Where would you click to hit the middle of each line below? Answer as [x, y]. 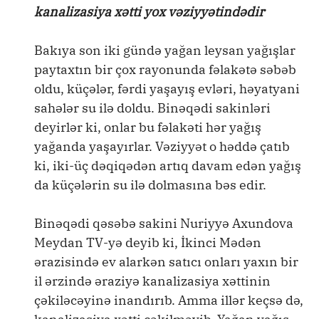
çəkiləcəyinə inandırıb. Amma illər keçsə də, [169, 300]
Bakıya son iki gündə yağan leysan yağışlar [165, 50]
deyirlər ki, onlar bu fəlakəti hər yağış [148, 127]
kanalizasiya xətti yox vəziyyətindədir [149, 12]
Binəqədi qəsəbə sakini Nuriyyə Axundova [164, 223]
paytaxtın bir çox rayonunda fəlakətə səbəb [165, 69]
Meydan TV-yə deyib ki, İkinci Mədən [148, 242]
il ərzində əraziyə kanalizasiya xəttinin [152, 281]
